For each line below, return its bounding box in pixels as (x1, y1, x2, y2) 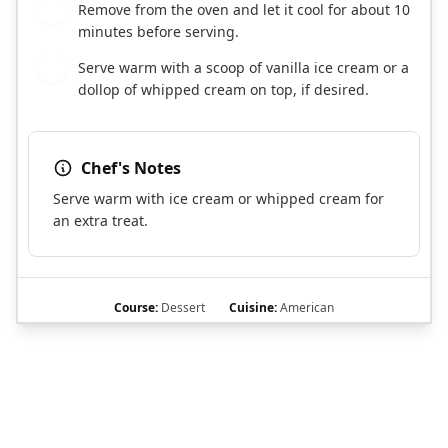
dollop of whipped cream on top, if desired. (78, 80, 369, 100)
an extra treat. (53, 211, 148, 231)
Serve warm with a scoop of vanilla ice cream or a (78, 58, 409, 78)
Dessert (158, 299, 205, 317)
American (277, 299, 334, 317)
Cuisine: (229, 299, 277, 317)
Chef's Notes (81, 157, 181, 180)
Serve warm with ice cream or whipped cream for (53, 189, 384, 209)
